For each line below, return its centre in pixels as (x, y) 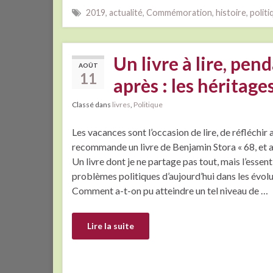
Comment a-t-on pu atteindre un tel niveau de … (170, 190)
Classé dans (92, 104)
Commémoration (179, 12)
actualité (126, 12)
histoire (231, 12)
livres (121, 104)
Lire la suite (111, 225)
